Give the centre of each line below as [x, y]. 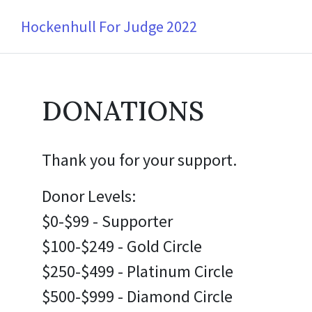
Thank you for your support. [141, 160]
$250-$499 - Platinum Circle [138, 271]
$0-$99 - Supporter [107, 221]
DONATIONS [123, 111]
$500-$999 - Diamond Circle [137, 296]
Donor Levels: [89, 196]
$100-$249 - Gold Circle [122, 246]
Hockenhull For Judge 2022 [109, 26]
